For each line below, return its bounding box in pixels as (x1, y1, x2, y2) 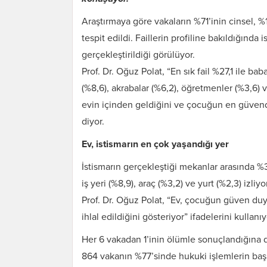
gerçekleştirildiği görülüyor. (82, 48, 195, 61)
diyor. (82, 115, 104, 128)
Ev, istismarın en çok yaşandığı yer (82, 138, 229, 150)
